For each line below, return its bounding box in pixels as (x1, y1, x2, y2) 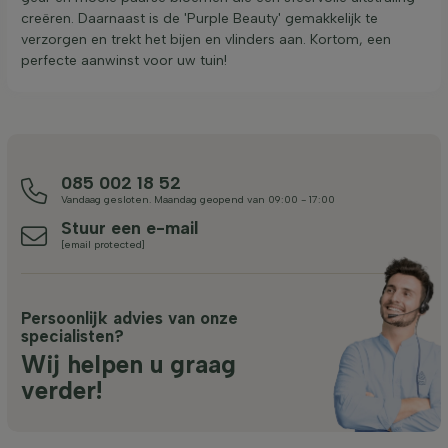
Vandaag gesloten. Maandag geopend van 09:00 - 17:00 (61, 193, 335, 206)
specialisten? (21, 326, 124, 346)
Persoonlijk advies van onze (21, 308, 238, 328)
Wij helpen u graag (21, 350, 236, 379)
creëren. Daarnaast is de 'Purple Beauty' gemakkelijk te (21, 10, 378, 27)
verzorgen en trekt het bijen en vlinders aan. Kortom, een (21, 31, 391, 48)
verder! (21, 376, 102, 405)
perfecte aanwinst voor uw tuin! (21, 52, 227, 69)
